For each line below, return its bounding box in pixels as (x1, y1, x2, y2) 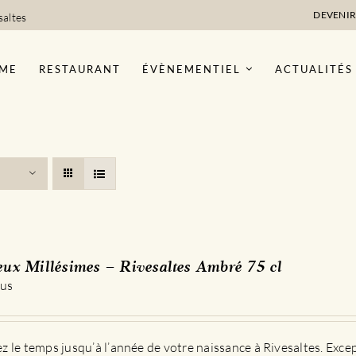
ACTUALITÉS (275, 62, 354, 75)
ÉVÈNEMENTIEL (141, 62, 241, 75)
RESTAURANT (38, 62, 121, 75)
